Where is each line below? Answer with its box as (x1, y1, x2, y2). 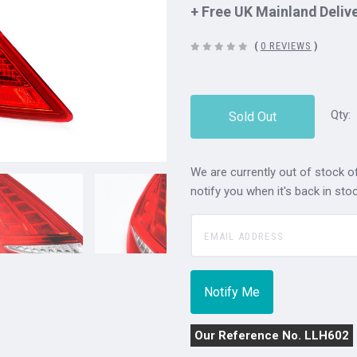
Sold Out (229, 109, 277, 125)
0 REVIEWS (260, 40, 312, 53)
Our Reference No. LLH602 (194, 328, 350, 343)
